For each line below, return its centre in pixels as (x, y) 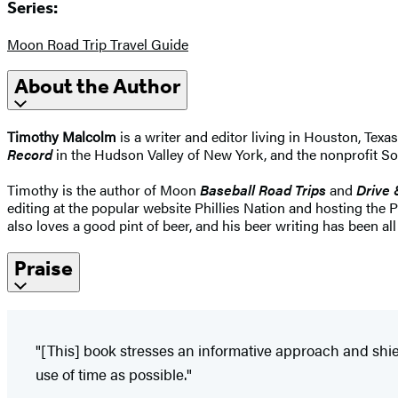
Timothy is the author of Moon (103, 190)
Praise (44, 269)
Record (30, 155)
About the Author (97, 87)
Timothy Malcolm (64, 137)
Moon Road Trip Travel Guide (98, 44)
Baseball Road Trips (263, 190)
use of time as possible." (114, 374)
